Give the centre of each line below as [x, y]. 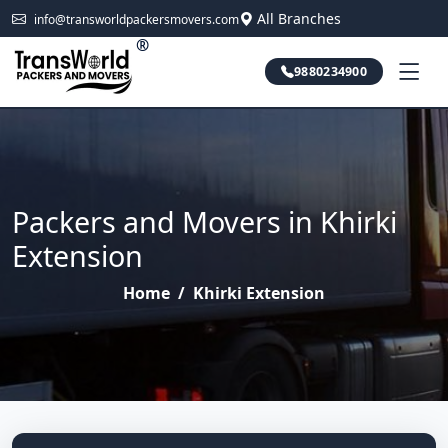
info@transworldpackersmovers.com [136, 19]
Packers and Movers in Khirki [204, 221]
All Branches [299, 18]
